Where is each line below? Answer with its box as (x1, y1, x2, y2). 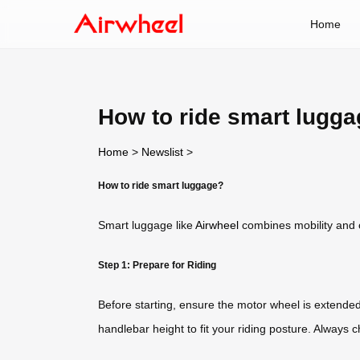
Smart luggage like (98, 219, 195, 232)
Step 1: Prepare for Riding (98, 259, 216, 270)
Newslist (141, 145, 183, 158)
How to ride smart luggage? (98, 179, 223, 190)
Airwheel (195, 219, 239, 232)
